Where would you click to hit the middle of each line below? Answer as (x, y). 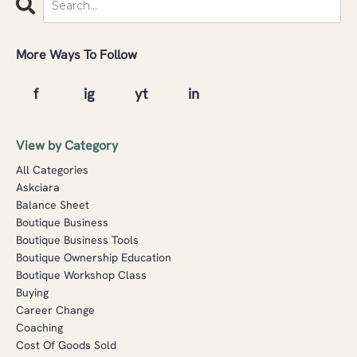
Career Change (55, 310)
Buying (32, 292)
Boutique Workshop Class (81, 275)
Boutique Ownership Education (94, 257)
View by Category (67, 145)
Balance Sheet (53, 205)
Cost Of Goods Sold (66, 345)
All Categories (52, 170)
